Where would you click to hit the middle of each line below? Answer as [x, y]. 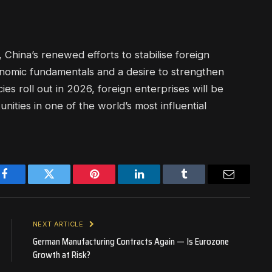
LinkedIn [158, 183]
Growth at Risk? [62, 255]
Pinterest [112, 183]
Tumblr [199, 183]
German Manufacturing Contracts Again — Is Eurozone [131, 241]
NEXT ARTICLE [59, 224]
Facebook [25, 183]
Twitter [64, 183]
